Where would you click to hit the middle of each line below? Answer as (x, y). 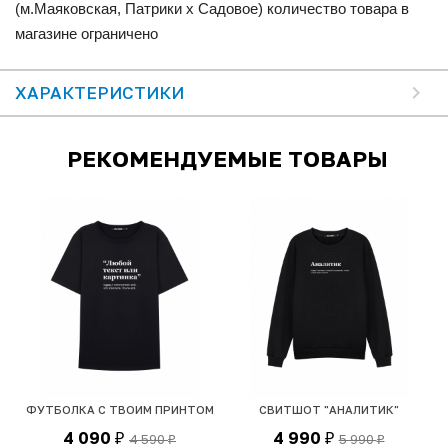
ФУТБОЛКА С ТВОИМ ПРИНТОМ (119, 409)
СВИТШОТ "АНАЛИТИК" (328, 409)
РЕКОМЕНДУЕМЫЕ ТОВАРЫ (227, 158)
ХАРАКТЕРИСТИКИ (99, 92)
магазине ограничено (86, 33)
